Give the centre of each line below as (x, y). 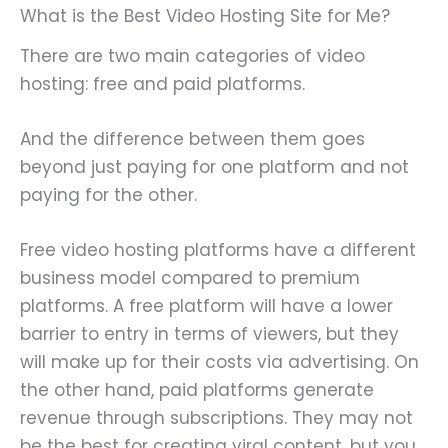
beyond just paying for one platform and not (214, 166)
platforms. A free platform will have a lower (206, 306)
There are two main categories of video (192, 55)
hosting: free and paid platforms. (165, 83)
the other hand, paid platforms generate (197, 390)
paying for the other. (111, 194)
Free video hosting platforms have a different (218, 250)
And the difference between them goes (192, 138)
